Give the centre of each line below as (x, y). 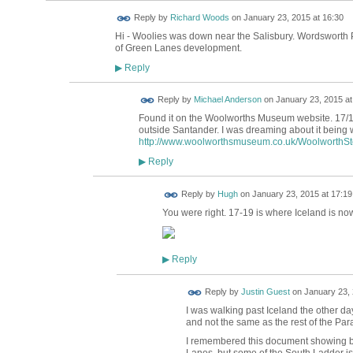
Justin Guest (265, 292)
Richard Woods (199, 18)
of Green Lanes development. (178, 48)
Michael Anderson (227, 100)
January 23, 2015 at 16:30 (293, 18)
